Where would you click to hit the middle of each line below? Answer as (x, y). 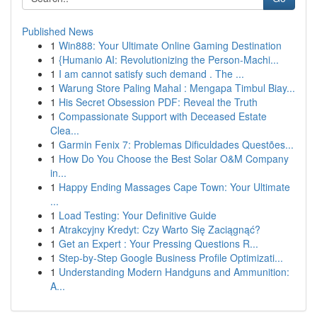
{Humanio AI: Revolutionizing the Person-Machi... (169, 59)
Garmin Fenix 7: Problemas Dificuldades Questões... (176, 144)
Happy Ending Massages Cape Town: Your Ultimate (174, 187)
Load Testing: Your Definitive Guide (138, 215)
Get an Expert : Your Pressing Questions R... (158, 243)
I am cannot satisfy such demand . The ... (151, 74)
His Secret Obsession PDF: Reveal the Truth (158, 102)
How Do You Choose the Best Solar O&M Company (174, 158)
